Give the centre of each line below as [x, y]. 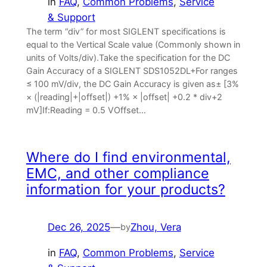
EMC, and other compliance [117, 174]
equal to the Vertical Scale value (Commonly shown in [133, 44]
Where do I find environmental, [128, 158]
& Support [71, 17]
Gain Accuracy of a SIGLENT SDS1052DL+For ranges [132, 70]
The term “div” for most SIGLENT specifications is [126, 31]
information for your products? [125, 190]
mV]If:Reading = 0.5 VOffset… [86, 110]
